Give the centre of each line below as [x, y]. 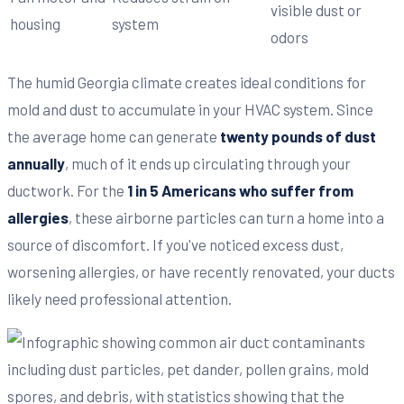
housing [35, 23]
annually [36, 163]
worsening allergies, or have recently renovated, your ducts [201, 271]
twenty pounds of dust [298, 136]
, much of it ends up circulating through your [208, 163]
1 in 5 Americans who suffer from [240, 190]
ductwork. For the [67, 190]
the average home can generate [114, 136]
